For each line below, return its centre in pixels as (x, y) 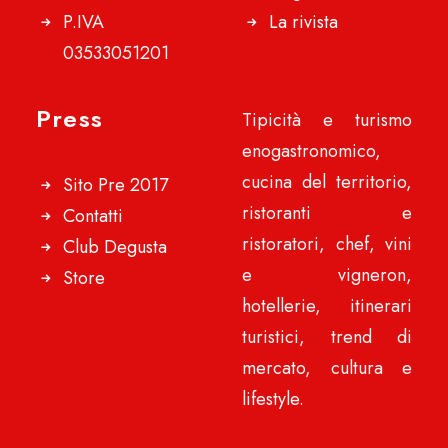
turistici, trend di (327, 337)
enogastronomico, (311, 151)
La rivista (303, 22)
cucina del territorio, (327, 182)
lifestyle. (273, 399)
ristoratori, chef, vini (327, 244)
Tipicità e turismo (327, 120)
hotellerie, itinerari (327, 306)
